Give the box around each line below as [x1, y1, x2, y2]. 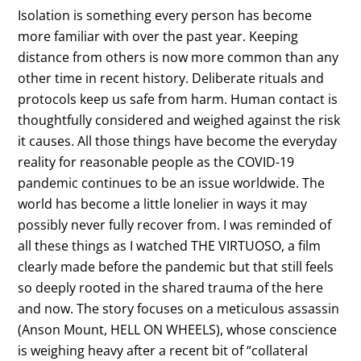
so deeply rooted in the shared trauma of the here [18, 278, 324, 297]
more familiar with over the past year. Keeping [18, 27, 299, 45]
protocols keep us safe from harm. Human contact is [18, 89, 338, 108]
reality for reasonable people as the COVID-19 [18, 152, 295, 171]
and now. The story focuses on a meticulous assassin [18, 299, 340, 317]
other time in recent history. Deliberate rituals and [18, 68, 325, 87]
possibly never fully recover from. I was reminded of [18, 215, 332, 234]
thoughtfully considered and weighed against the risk [18, 110, 341, 129]
